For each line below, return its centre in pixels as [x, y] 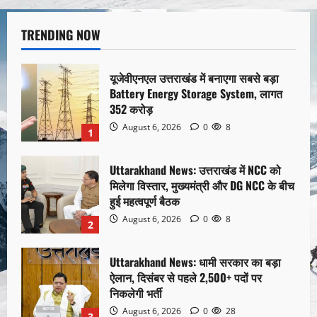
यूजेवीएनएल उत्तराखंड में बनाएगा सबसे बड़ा [194, 78]
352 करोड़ [131, 109]
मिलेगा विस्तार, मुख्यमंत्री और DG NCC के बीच [202, 186]
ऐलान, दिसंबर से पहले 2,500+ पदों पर [186, 278]
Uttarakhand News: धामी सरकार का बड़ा [195, 262]
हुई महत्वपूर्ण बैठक [145, 201]
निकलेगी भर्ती [136, 293]
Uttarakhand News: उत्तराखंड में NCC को [195, 170]
